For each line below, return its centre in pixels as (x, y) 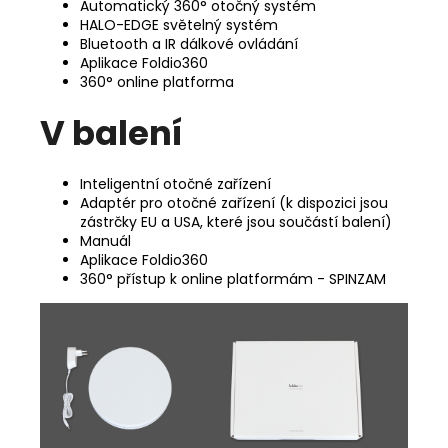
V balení (111, 133)
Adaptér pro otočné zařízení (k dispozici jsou (234, 202)
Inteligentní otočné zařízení (175, 183)
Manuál (105, 240)
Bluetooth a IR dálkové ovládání (189, 44)
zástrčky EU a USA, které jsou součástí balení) (236, 221)
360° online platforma (157, 82)
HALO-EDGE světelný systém (179, 25)
